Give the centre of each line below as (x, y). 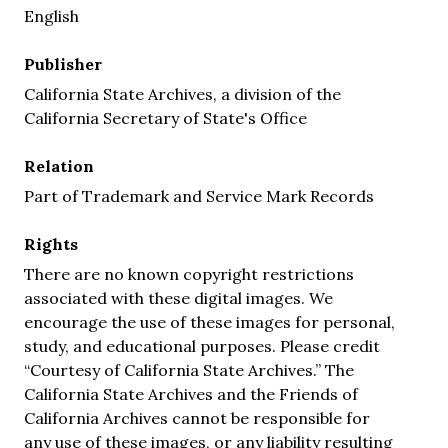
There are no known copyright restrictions (189, 273)
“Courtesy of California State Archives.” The (189, 369)
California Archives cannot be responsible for (197, 417)
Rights (51, 243)
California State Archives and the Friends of (191, 393)
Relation (59, 165)
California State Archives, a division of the (182, 93)
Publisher (63, 63)
